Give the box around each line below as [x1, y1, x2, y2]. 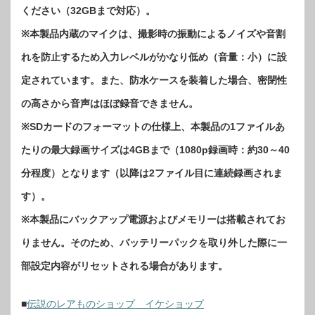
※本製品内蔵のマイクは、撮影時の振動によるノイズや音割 [21, 28, 285, 40]
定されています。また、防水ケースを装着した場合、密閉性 [21, 75, 287, 86]
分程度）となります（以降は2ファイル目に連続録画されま [21, 167, 283, 179]
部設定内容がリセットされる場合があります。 [21, 260, 228, 272]
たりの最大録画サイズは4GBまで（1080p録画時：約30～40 [21, 144, 290, 156]
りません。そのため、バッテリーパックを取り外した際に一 [21, 237, 287, 249]
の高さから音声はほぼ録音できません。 [21, 98, 198, 110]
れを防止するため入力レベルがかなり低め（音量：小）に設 [21, 51, 287, 63]
